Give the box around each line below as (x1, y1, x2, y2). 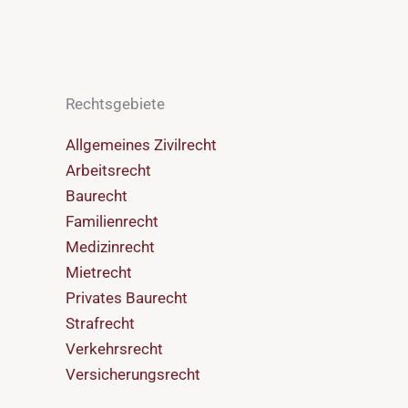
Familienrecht (66, 212, 158, 230)
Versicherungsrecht (66, 365, 200, 383)
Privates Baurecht (66, 289, 188, 307)
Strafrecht (66, 314, 135, 332)
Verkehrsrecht (66, 340, 163, 358)
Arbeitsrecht (66, 161, 151, 179)
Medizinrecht (66, 238, 155, 256)
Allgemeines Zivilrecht (66, 136, 217, 154)
